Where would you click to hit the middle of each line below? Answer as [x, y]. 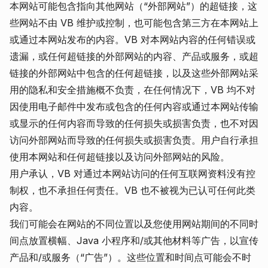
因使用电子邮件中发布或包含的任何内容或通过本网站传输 [134, 106]
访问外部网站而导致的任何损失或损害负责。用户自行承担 [134, 140]
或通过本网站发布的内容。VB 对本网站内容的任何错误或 [133, 39]
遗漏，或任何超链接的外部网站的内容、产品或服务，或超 [134, 56]
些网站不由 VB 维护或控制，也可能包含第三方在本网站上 [134, 23]
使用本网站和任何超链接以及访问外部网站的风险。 [120, 157]
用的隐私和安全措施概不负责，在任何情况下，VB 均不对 [133, 90]
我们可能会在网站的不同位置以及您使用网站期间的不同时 [134, 224]
